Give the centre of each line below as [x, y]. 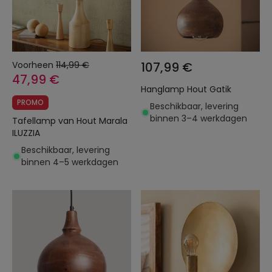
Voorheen [33, 65]
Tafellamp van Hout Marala [70, 121]
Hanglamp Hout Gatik [220, 89]
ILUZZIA [26, 133]
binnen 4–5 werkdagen [70, 162]
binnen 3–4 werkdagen [199, 118]
